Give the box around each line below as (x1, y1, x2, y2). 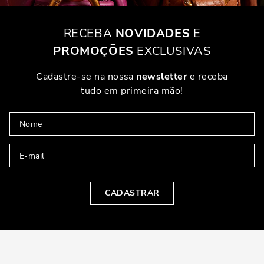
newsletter (136, 70, 187, 83)
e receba (187, 70, 228, 83)
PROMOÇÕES (53, 43, 134, 59)
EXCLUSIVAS (133, 43, 211, 59)
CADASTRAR (104, 187, 160, 199)
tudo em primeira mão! (81, 84, 183, 97)
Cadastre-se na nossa (36, 70, 137, 83)
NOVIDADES (115, 25, 190, 41)
